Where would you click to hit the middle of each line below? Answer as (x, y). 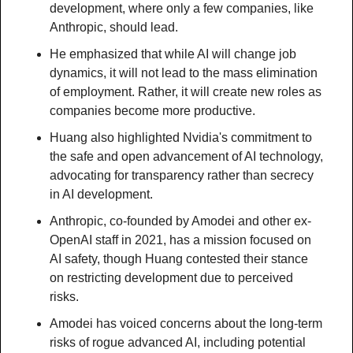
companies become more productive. (152, 110)
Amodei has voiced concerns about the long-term (186, 323)
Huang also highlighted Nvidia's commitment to (181, 137)
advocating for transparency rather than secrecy (182, 175)
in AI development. (101, 194)
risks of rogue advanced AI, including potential (178, 342)
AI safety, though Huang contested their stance (179, 258)
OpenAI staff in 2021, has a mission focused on (180, 240)
